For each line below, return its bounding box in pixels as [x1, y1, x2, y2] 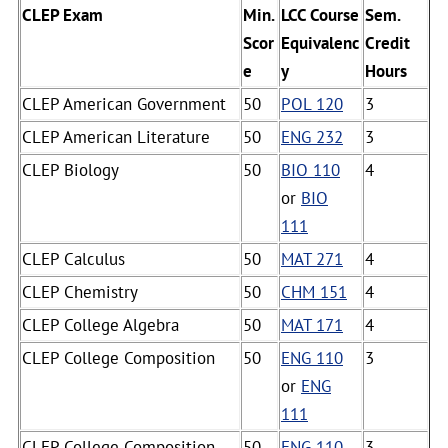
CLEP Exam [22, 4, 103, 26]
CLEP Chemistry [22, 281, 138, 303]
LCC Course [281, 4, 359, 26]
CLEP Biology [22, 159, 119, 181]
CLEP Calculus [22, 248, 125, 270]
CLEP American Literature [22, 126, 210, 148]
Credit [365, 32, 410, 54]
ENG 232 [281, 126, 343, 148]
